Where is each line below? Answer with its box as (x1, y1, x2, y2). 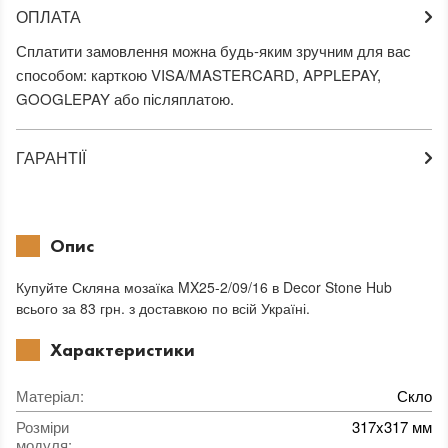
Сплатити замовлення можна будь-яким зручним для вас (16, 40, 411, 62)
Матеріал (16, 385, 80, 407)
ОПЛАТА (16, 5, 81, 29)
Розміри (16, 416, 69, 438)
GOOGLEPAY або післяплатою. (16, 88, 234, 110)
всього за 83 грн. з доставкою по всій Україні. (16, 298, 310, 319)
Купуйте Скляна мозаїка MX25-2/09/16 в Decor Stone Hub (16, 277, 392, 298)
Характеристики (50, 338, 195, 362)
